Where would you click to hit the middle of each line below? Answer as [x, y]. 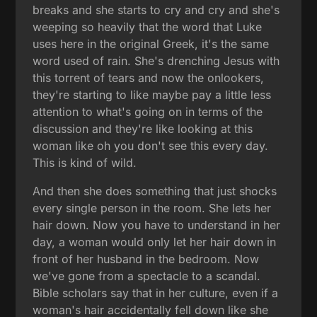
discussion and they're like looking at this [143, 128]
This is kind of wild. [85, 162]
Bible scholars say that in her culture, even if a [156, 293]
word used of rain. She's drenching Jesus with [156, 60]
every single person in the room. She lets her [152, 208]
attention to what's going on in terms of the [148, 111]
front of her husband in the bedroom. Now [146, 259]
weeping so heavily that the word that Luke [148, 27]
